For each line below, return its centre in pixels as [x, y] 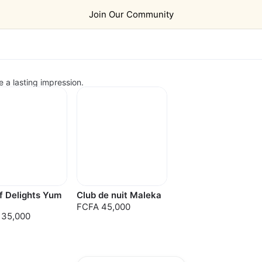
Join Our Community [131, 14]
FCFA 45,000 [104, 207]
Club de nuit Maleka [119, 195]
